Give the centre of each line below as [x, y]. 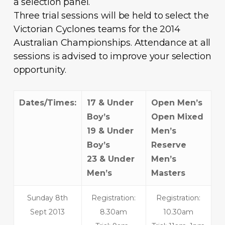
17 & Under [110, 102]
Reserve [168, 145]
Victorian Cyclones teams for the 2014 [97, 29]
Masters [168, 173]
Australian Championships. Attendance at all [112, 42]
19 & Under [110, 131]
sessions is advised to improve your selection [112, 56]
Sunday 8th [48, 198]
